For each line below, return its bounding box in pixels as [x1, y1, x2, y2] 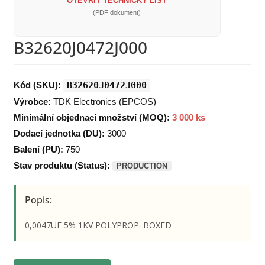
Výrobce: [13, 96, 51, 106]
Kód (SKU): [13, 79, 61, 90]
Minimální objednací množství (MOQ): [13, 112, 170, 122]
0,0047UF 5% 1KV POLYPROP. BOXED [24, 219, 172, 231]
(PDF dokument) [93, 8, 141, 16]
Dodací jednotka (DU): [13, 128, 105, 138]
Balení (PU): [13, 144, 63, 154]
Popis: [24, 193, 52, 206]
